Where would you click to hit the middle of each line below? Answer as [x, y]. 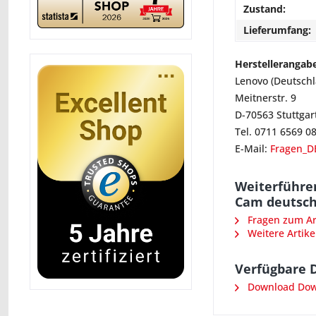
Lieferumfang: [277, 30]
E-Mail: [253, 148]
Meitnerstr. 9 [266, 97]
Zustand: [265, 8]
